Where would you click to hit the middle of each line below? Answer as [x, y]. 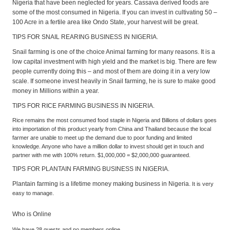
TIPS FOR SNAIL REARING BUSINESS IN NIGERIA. [85, 37]
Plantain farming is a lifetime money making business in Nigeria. [102, 184]
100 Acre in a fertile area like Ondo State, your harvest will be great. [106, 22]
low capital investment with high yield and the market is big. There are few [114, 61]
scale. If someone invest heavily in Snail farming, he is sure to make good [114, 81]
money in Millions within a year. [56, 91]
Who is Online [32, 214]
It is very [203, 184]
